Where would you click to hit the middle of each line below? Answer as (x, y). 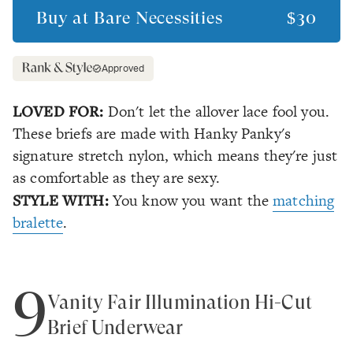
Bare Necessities (158, 17)
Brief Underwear (115, 328)
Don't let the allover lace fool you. (217, 111)
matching (304, 201)
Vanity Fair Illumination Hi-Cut (180, 303)
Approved (123, 69)
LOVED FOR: (58, 111)
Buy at (65, 17)
